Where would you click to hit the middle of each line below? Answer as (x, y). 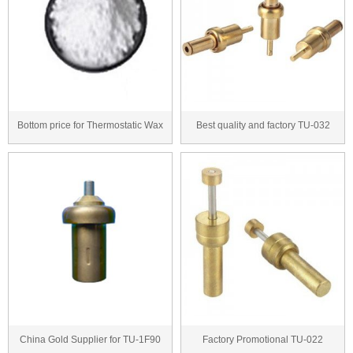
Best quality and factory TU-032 (263, 125)
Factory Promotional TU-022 (263, 339)
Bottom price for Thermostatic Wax (90, 125)
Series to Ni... (90, 153)
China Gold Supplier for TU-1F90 (90, 339)
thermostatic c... (263, 153)
